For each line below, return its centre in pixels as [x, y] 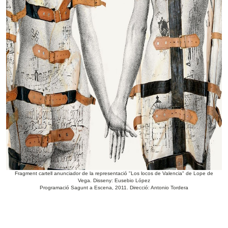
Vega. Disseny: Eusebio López [114, 181]
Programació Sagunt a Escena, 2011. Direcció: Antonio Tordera [114, 188]
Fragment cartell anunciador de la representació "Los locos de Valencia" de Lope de [114, 174]
